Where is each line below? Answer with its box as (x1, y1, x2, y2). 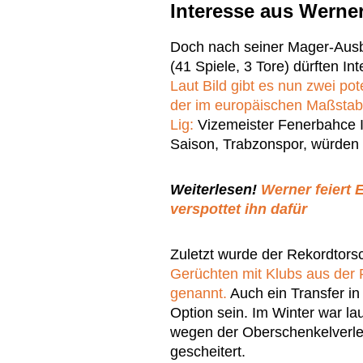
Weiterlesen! (170, 181, 261, 199)
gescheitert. (170, 344, 246, 361)
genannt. (170, 285, 227, 302)
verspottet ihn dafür (170, 201, 307, 218)
